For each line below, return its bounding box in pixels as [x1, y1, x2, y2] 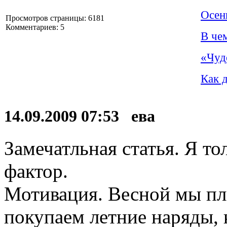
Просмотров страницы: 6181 [6, 13, 104, 22]
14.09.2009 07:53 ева [4, 106, 163, 125]
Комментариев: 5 [6, 22, 64, 31]
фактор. [4, 160, 68, 182]
